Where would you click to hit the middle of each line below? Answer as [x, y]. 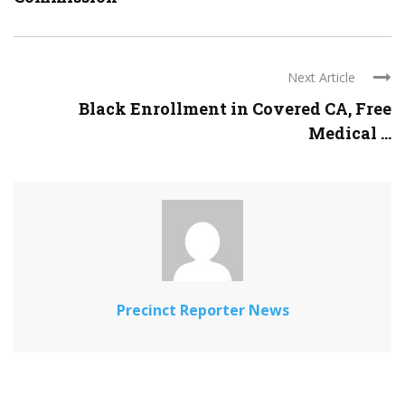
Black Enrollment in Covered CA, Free [235, 109]
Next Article [321, 78]
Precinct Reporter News [202, 311]
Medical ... [350, 133]
